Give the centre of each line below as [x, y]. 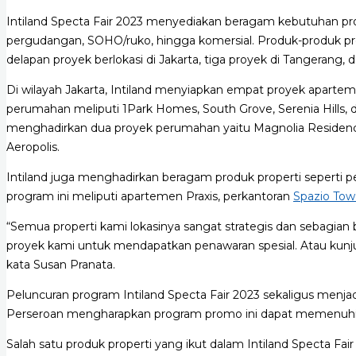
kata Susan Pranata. [61, 264]
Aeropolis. [33, 147]
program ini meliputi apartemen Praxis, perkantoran [150, 196]
